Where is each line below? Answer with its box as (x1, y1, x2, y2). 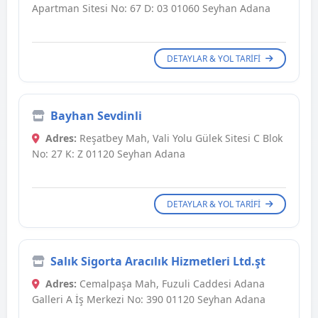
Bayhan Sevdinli (50, 108, 142, 124)
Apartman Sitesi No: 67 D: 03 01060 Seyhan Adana (32, 1, 270, 16)
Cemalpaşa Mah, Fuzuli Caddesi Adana (77, 277, 265, 291)
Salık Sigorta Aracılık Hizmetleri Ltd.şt (50, 253, 265, 270)
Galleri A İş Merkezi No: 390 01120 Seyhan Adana (32, 292, 265, 307)
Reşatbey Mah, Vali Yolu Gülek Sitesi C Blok (77, 131, 283, 146)
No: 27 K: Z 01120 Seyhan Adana (32, 147, 185, 161)
